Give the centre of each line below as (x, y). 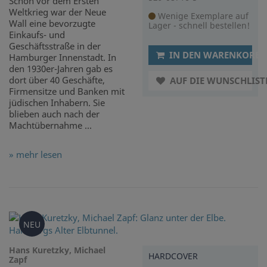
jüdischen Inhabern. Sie (57, 103)
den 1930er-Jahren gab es (61, 69)
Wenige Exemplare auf (202, 16)
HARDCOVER (173, 256)
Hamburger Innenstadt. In (63, 58)
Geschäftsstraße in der (55, 46)
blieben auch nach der (54, 114)
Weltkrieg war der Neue (58, 12)
